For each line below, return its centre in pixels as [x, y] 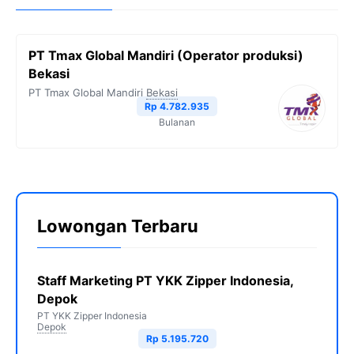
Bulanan [177, 122]
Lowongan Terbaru [118, 226]
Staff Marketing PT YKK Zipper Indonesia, [165, 281]
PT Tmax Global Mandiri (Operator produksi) [166, 56]
